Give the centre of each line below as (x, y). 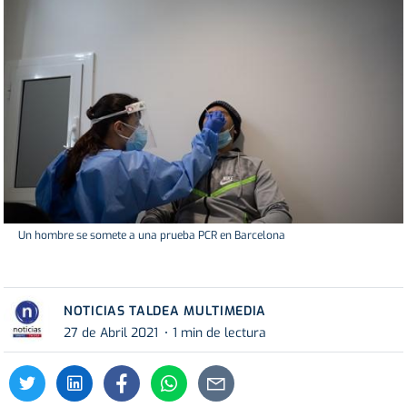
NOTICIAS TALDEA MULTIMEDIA (165, 312)
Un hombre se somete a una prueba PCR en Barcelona (152, 236)
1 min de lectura (219, 333)
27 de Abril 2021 (111, 333)
